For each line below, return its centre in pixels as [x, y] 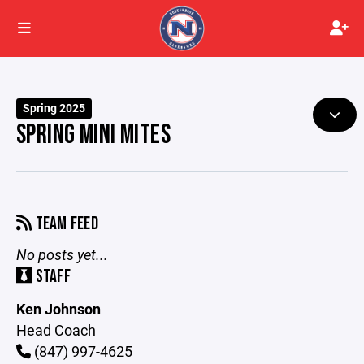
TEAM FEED [65, 224]
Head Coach [56, 330]
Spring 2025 [54, 108]
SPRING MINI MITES [94, 135]
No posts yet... [62, 254]
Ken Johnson [58, 309]
